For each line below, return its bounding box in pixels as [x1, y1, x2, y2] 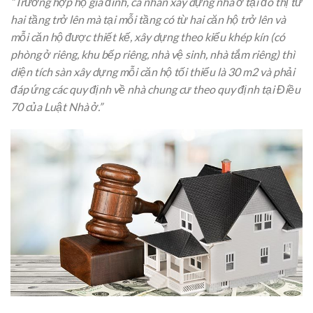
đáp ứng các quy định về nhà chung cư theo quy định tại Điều [10, 82, 300, 96]
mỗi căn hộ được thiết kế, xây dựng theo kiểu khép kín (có [10, 29, 285, 43]
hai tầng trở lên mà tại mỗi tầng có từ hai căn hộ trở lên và [10, 12, 286, 26]
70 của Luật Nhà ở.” [10, 99, 103, 113]
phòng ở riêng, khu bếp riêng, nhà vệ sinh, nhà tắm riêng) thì [10, 47, 295, 61]
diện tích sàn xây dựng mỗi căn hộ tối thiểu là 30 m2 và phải [10, 64, 295, 78]
